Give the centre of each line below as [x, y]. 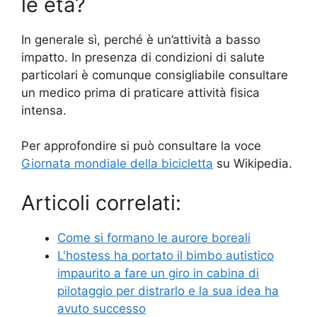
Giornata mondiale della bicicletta [117, 164]
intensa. [44, 110]
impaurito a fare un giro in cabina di [158, 273]
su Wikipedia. [253, 164]
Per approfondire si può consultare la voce [141, 146]
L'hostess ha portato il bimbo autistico [166, 255]
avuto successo [102, 308]
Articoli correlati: [101, 202]
